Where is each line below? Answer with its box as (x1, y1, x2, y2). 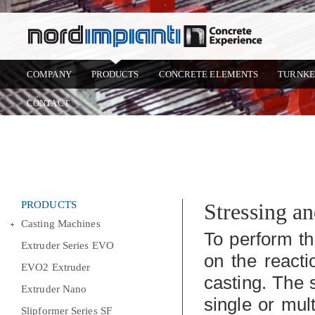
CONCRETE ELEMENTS (158, 69, 259, 79)
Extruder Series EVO (21, 240, 114, 251)
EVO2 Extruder (21, 262, 91, 273)
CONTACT (27, 98, 70, 108)
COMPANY (27, 69, 72, 79)
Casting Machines (21, 218, 101, 229)
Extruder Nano (21, 283, 87, 295)
